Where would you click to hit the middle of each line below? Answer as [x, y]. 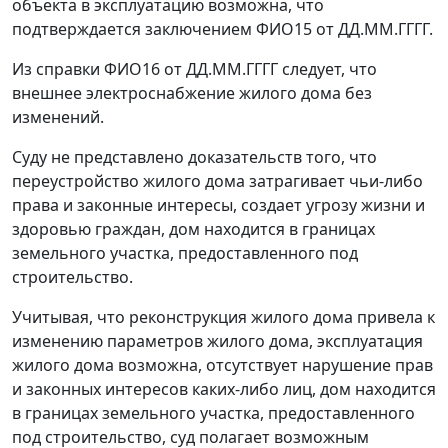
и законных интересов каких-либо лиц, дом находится [224, 389]
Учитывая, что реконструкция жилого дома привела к [223, 317]
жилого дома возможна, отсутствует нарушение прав [222, 365]
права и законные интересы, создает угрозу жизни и [218, 205]
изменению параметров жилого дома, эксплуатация [217, 341]
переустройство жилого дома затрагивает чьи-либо [217, 181]
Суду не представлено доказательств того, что [194, 157]
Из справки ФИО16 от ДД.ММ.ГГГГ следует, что [194, 69]
